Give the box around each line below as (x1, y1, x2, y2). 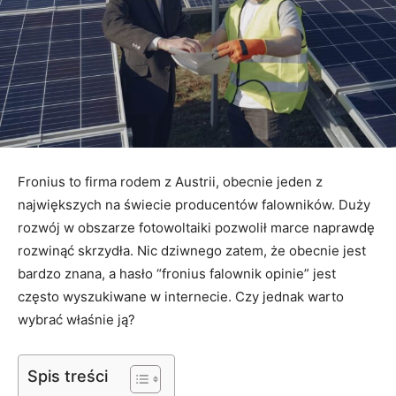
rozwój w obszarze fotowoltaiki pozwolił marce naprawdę (18, 218, 375, 236)
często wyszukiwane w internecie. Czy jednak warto (18, 287, 344, 305)
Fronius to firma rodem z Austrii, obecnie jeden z (18, 172, 323, 190)
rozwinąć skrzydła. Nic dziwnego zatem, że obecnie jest (18, 241, 366, 259)
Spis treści (27, 366, 108, 385)
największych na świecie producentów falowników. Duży (18, 195, 370, 213)
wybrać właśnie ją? (18, 310, 135, 328)
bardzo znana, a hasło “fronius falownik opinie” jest (18, 264, 336, 282)
